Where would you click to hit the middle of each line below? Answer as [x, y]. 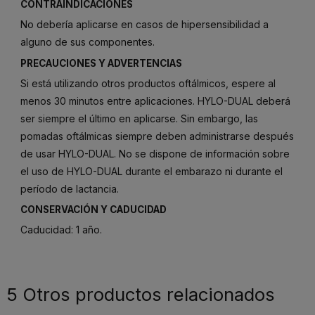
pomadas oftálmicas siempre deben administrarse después [157, 136]
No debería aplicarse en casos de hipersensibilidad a [144, 24]
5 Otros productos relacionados [141, 295]
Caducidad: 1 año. [61, 230]
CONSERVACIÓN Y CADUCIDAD [94, 210]
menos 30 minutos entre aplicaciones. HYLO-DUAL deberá [155, 101]
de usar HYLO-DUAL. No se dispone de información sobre [155, 153]
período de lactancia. [70, 188]
